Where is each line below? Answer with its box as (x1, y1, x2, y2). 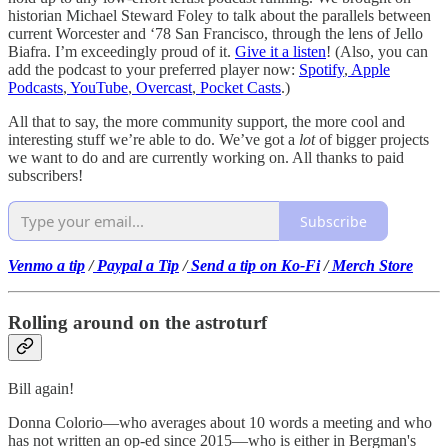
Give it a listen (235, 43, 326, 61)
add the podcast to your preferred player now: (8, 61, 299, 79)
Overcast (132, 79, 192, 97)
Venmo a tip (8, 257, 85, 275)
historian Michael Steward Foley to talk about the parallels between (8, 7, 431, 25)
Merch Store (328, 257, 413, 275)
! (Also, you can (326, 43, 428, 61)
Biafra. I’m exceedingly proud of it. (8, 43, 235, 61)
